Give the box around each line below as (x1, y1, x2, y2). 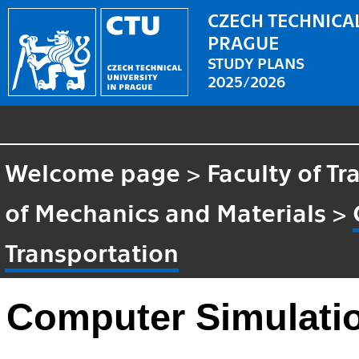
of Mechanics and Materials (5, 196, 327, 227)
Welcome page (5, 155, 181, 187)
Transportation (5, 236, 179, 267)
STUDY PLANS (208, 52, 305, 71)
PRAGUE (208, 30, 280, 53)
